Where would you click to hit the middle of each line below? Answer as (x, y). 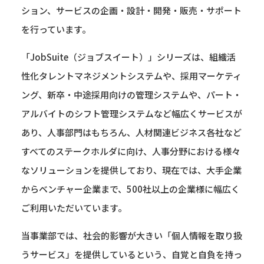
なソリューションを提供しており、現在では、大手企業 (131, 170)
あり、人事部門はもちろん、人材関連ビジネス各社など (131, 132)
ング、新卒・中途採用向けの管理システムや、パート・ (131, 95)
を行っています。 (56, 29)
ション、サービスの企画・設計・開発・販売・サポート (131, 10)
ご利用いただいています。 (74, 208)
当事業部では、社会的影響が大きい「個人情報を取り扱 (131, 235)
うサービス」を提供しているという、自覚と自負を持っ (131, 254)
